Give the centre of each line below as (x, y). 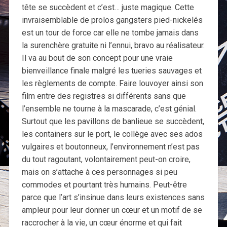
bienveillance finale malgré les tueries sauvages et (111, 71)
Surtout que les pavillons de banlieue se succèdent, (113, 122)
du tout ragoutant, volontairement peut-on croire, (106, 160)
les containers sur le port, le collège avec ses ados (112, 134)
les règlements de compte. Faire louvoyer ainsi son (112, 84)
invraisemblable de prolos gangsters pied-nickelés (112, 20)
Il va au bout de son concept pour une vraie (97, 58)
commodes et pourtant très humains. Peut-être (104, 185)
